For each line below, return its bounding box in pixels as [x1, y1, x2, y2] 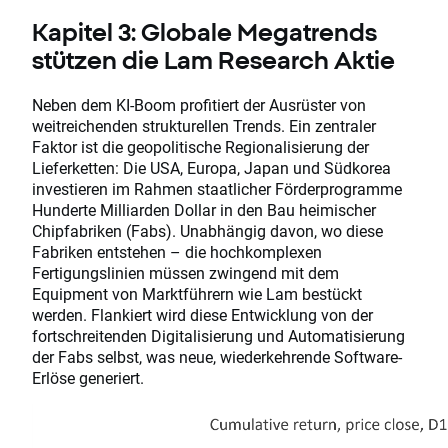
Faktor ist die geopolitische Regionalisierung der [32, 135, 369, 157]
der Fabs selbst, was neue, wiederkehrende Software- [32, 345, 402, 367]
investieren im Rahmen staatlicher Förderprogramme [32, 177, 402, 199]
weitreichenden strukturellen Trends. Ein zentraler [32, 114, 376, 136]
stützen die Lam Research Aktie [32, 45, 395, 74]
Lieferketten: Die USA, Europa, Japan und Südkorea [32, 156, 391, 178]
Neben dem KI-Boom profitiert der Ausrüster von [32, 93, 366, 115]
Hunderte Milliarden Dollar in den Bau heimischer [32, 198, 376, 220]
